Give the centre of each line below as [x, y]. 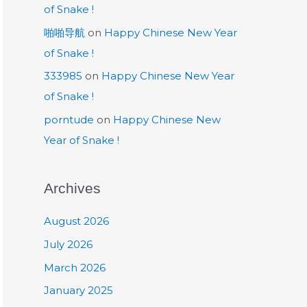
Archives [72, 188]
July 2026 [68, 244]
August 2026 [76, 221]
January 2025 [78, 291]
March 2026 [75, 267]
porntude [69, 120]
